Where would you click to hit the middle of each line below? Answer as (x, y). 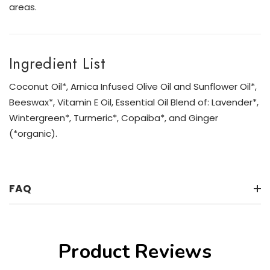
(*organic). (33, 134)
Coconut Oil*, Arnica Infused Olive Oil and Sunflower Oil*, (133, 87)
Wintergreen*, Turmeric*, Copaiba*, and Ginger (114, 118)
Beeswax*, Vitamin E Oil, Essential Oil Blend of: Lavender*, (134, 102)
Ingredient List (57, 64)
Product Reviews (135, 251)
